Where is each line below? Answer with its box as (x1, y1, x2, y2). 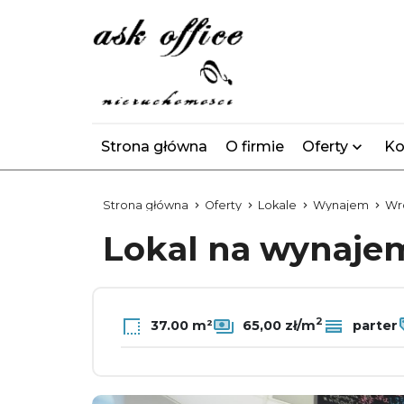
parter (349, 317, 398, 334)
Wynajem (313, 198, 369, 212)
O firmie (225, 138, 284, 155)
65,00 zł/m (239, 317, 316, 334)
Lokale (258, 198, 297, 212)
